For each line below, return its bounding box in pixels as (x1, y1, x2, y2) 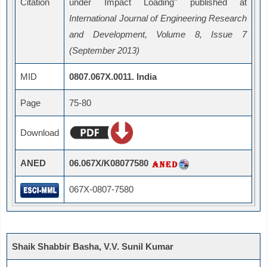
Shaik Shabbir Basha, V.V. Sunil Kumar (12, 241, 173, 252)
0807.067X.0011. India (69, 72, 157, 82)
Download (20, 128, 59, 138)
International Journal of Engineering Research (69, 13, 247, 24)
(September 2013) (69, 45, 139, 56)
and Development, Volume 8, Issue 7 (69, 29, 247, 40)
